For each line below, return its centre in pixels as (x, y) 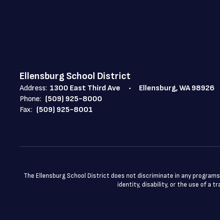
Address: (33, 88)
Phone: (30, 99)
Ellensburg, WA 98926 (177, 88)
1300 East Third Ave (85, 88)
